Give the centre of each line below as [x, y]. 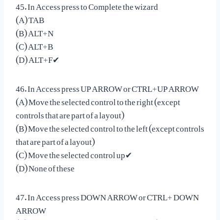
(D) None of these [45, 166]
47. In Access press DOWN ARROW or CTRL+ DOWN [107, 195]
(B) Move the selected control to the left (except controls [110, 126]
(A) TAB [30, 17]
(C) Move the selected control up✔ [74, 152]
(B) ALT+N [35, 31]
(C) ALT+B [34, 44]
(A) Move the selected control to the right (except [98, 99]
